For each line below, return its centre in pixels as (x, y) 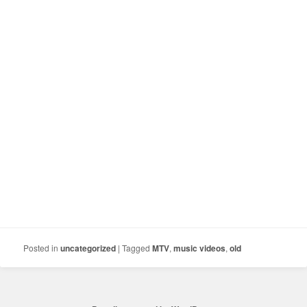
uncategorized (88, 248)
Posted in (41, 247)
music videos (200, 248)
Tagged (136, 247)
